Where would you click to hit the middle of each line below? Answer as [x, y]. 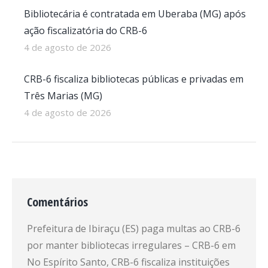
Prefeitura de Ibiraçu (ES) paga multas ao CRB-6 [134, 229]
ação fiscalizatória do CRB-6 [86, 31]
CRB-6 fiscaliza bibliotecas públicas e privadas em [134, 79]
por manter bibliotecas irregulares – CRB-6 [123, 245]
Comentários [57, 202]
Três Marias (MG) [63, 96]
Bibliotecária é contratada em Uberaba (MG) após [135, 14]
